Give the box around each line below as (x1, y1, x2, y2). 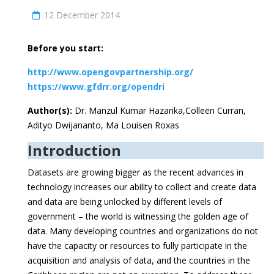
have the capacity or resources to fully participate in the (28, 240, 247, 251)
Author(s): (28, 105, 75, 116)
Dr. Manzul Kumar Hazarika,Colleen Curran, (75, 105, 246, 116)
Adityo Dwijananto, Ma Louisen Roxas (28, 119, 179, 131)
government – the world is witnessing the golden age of (28, 210, 248, 222)
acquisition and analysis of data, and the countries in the (28, 254, 250, 266)
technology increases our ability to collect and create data (28, 181, 256, 193)
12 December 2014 (44, 9, 120, 21)
